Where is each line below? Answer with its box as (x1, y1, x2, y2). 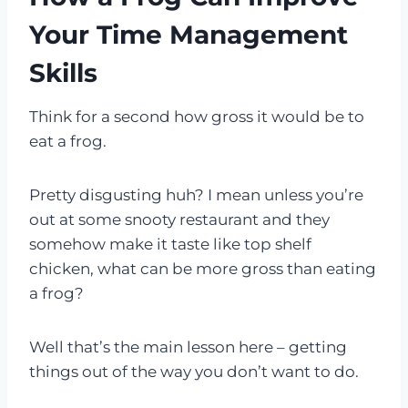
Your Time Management (29, 19, 348, 51)
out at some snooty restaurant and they (29, 210, 330, 229)
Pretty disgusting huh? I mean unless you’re (29, 186, 363, 205)
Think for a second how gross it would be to (29, 107, 364, 127)
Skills (29, 57, 97, 89)
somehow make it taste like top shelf (29, 235, 311, 254)
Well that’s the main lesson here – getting (29, 338, 347, 357)
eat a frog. (29, 132, 107, 151)
